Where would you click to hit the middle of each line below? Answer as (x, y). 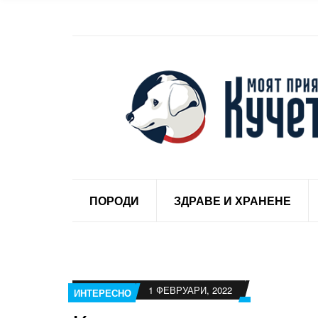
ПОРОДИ (114, 200)
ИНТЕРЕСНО (103, 292)
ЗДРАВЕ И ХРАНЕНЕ (232, 200)
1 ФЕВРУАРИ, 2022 (190, 290)
